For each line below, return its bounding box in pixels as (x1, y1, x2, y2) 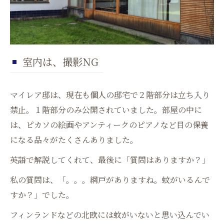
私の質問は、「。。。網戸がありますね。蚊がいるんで (10, 174, 210, 185)
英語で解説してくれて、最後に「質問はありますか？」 (10, 154, 210, 165)
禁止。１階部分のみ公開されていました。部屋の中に (10, 104, 202, 115)
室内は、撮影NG (22, 54, 98, 69)
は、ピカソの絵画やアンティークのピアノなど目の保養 (10, 119, 208, 130)
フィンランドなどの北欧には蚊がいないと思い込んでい (10, 209, 209, 220)
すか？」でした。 (10, 189, 74, 200)
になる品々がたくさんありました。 (10, 134, 138, 145)
